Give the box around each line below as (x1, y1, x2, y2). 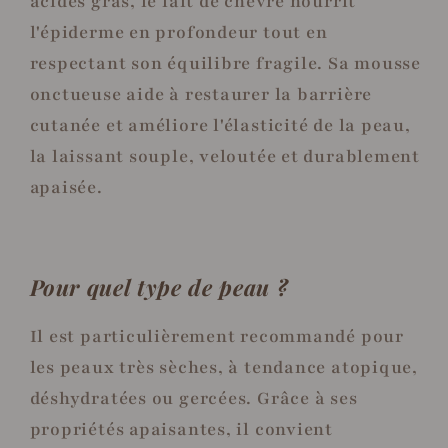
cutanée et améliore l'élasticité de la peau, (29, 114, 411, 138)
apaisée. (29, 176, 103, 200)
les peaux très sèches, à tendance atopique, (29, 355, 419, 379)
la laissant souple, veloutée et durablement (29, 145, 421, 169)
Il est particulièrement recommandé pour (29, 324, 404, 348)
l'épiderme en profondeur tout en (29, 21, 328, 45)
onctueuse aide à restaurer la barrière (29, 83, 373, 107)
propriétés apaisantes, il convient (29, 417, 334, 441)
